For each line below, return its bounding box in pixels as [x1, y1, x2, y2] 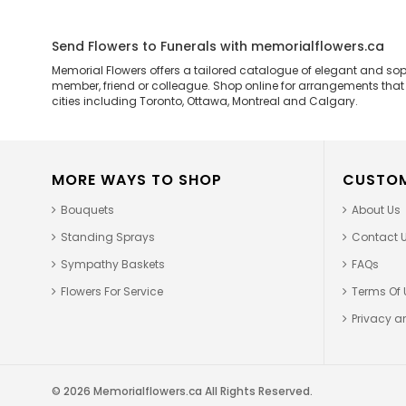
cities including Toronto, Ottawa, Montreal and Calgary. [52, 92, 358, 109]
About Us [352, 201, 401, 217]
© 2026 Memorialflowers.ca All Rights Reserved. [52, 382, 313, 399]
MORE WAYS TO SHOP [52, 169, 222, 190]
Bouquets [61, 201, 114, 217]
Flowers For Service [61, 283, 163, 299]
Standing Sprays [61, 228, 155, 245]
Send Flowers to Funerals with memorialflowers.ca [52, 36, 384, 55]
